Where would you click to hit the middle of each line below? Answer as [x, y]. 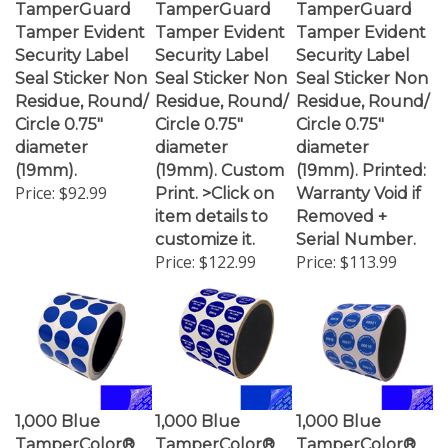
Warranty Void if [358, 175]
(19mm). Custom [219, 152]
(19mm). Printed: [361, 152]
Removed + [341, 198]
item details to [211, 198]
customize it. [205, 221]
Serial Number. [356, 221]
